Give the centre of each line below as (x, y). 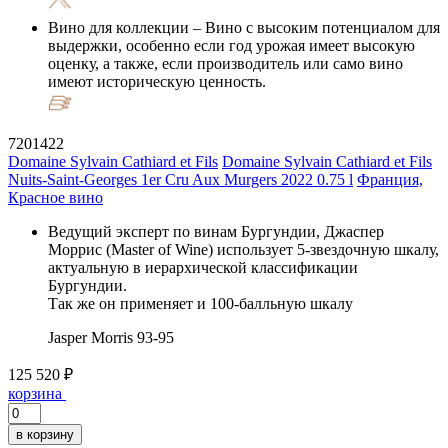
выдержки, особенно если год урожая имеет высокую (231, 45)
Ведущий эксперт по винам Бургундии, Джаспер (216, 231)
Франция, (390, 179)
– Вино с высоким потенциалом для (314, 27)
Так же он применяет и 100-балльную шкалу (200, 303)
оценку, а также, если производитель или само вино (225, 63)
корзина (35, 393)
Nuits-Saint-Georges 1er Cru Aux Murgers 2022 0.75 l (180, 179)
